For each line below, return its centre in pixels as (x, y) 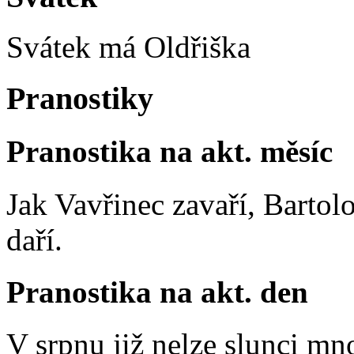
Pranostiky (80, 99)
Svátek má (75, 47)
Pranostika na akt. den (157, 292)
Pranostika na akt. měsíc (169, 152)
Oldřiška (197, 47)
